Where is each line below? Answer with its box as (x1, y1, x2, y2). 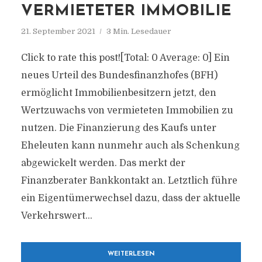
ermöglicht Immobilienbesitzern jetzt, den (20, 88, 216, 98)
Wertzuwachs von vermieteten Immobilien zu (20, 105, 233, 116)
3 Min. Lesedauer (106, 27, 171, 36)
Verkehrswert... (20, 211, 92, 221)
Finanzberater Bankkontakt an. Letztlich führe (20, 175, 237, 186)
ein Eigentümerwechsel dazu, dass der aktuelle (20, 193, 240, 204)
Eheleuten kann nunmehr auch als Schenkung (20, 140, 240, 151)
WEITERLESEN (107, 251, 155, 257)
